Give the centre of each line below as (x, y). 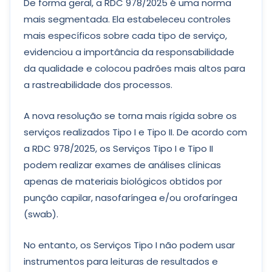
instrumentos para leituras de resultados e (121, 261)
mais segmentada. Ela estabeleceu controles (127, 19)
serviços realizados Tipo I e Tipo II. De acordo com (135, 132)
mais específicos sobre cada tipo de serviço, (125, 36)
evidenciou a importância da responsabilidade (129, 52)
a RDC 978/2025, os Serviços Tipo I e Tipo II (118, 148)
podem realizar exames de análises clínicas (122, 165)
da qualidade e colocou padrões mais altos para (134, 68)
